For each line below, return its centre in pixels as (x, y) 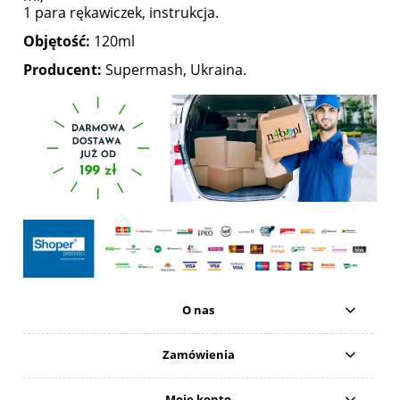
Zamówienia (198, 355)
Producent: (62, 70)
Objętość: (57, 42)
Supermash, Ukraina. (174, 70)
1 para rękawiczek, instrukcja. (121, 13)
